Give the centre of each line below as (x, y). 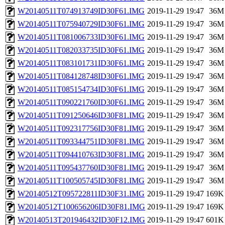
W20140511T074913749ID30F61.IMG (81, 11)
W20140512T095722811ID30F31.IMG (81, 194)
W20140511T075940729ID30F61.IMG (81, 24)
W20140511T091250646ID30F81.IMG (81, 116)
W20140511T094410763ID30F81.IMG (81, 155)
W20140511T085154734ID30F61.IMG (81, 89)
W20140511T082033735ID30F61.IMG (81, 50)
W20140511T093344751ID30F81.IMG (81, 142)
